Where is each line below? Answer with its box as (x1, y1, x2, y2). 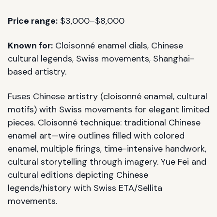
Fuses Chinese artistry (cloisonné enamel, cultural (8, 90, 207, 102)
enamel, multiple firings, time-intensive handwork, (8, 142, 206, 155)
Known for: (8, 39, 53, 51)
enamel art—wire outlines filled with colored (8, 129, 185, 141)
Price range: (8, 15, 58, 27)
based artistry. (8, 65, 66, 77)
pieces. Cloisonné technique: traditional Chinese (8, 116, 201, 128)
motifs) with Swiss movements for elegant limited (8, 103, 209, 115)
